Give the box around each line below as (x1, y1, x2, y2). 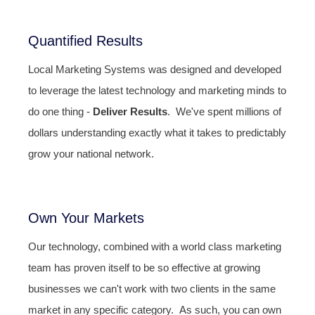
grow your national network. (28, 148, 154, 160)
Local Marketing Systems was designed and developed (28, 63, 281, 75)
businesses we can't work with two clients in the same (28, 283, 276, 295)
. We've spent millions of (167, 105, 281, 117)
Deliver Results (93, 105, 167, 117)
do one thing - (28, 105, 93, 117)
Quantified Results (28, 33, 143, 49)
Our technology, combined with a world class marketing (28, 240, 281, 252)
